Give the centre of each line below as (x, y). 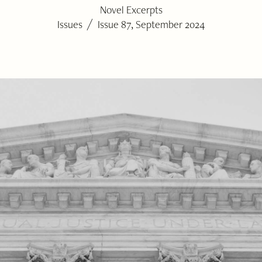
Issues (70, 24)
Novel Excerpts (131, 10)
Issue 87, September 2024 (151, 24)
